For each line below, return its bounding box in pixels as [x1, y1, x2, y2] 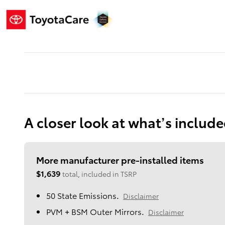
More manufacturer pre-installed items [36, 153, 204, 166]
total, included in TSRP [62, 169, 137, 179]
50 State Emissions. [46, 189, 119, 201]
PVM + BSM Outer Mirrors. [46, 205, 144, 217]
